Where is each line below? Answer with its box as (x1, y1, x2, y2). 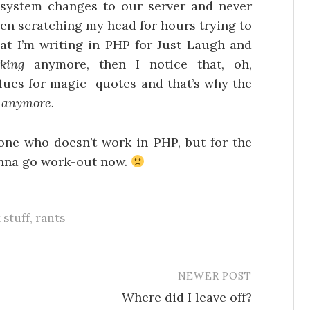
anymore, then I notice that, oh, (24, 56, 252, 72)
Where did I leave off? (122, 289, 252, 305)
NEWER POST (177, 268, 252, 282)
